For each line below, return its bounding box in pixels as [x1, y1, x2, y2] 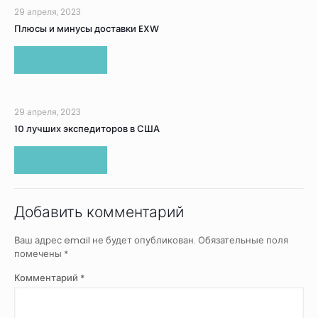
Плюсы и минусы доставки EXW [14, 22, 159, 35]
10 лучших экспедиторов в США [14, 122, 160, 136]
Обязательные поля [198, 234, 288, 247]
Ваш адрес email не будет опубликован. [14, 234, 196, 247]
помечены [14, 247, 64, 261]
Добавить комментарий [14, 202, 184, 222]
